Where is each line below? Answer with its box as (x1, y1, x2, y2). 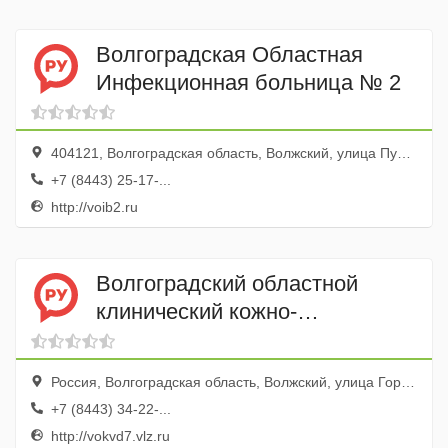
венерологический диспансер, (96, 326, 400, 352)
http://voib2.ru (47, 199, 138, 215)
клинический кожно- (96, 298, 297, 324)
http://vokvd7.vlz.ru (47, 428, 170, 444)
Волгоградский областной (96, 270, 358, 296)
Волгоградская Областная (96, 41, 363, 67)
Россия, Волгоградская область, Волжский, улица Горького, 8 (47, 374, 401, 390)
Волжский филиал (96, 354, 282, 380)
